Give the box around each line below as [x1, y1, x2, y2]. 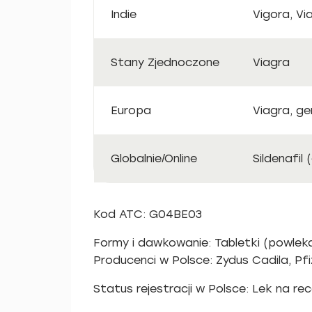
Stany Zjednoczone [111, 56, 219, 69]
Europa [111, 104, 151, 117]
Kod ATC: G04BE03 [93, 208, 202, 221]
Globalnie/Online [111, 152, 197, 165]
